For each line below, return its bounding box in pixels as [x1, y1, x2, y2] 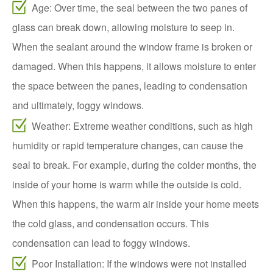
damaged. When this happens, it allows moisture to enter [12, 59, 256, 74]
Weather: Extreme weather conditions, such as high [32, 119, 253, 133]
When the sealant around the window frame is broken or [12, 40, 252, 54]
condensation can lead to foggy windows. [12, 236, 190, 250]
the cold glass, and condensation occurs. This [12, 216, 209, 231]
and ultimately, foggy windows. [12, 98, 144, 113]
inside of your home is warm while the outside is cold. [12, 177, 241, 192]
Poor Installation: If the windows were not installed [32, 257, 247, 271]
